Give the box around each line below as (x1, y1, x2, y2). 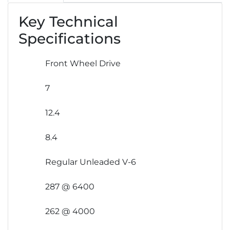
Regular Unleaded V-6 (45, 157, 136, 167)
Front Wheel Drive (45, 59, 121, 69)
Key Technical (18, 13, 118, 31)
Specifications (18, 30, 121, 48)
